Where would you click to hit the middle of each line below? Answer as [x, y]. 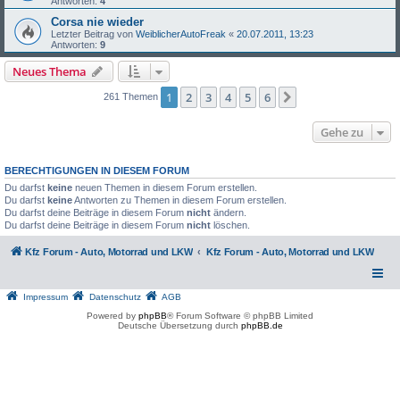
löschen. [230, 225]
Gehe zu [342, 132]
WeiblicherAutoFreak [181, 33]
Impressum [46, 297]
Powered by [112, 316]
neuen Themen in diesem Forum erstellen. [165, 187]
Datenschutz [115, 297]
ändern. [229, 212]
